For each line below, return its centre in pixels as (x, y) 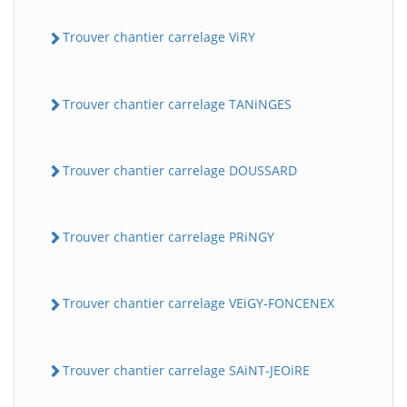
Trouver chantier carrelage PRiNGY (169, 237)
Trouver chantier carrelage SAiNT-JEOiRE (186, 370)
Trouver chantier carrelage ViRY (159, 37)
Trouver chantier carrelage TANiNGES (177, 104)
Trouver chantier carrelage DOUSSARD (180, 170)
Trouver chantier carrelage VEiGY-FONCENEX (199, 303)
